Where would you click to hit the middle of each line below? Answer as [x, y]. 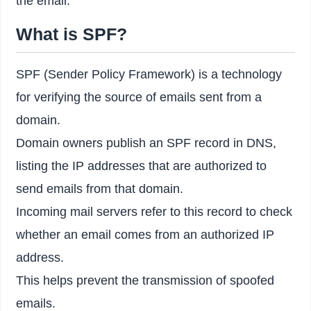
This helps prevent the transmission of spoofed [145, 280]
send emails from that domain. [100, 188]
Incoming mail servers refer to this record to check [154, 211]
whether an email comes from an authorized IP [145, 234]
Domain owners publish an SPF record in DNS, [146, 143]
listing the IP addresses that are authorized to [142, 166]
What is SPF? [72, 34]
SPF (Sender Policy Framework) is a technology [149, 74]
